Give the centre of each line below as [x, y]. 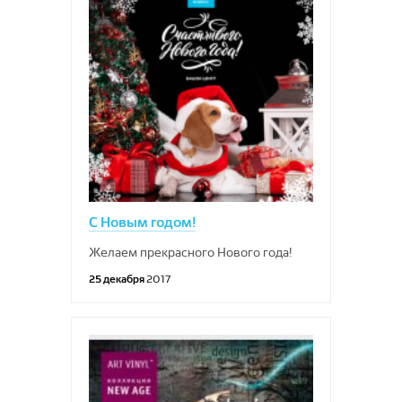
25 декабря [118, 279]
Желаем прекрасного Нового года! [191, 252]
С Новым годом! [142, 222]
